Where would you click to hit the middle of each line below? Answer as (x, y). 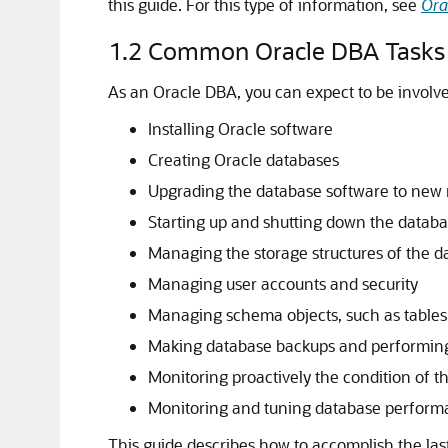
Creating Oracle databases (243, 159)
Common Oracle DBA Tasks (296, 50)
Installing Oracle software (240, 128)
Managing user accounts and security (283, 283)
